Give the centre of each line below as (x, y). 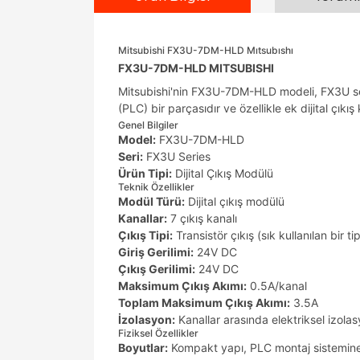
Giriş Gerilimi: (156, 252)
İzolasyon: (147, 319)
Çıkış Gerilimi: (157, 269)
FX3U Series (177, 156)
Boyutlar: (143, 348)
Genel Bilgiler (148, 125)
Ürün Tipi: (145, 173)
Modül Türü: (151, 201)
